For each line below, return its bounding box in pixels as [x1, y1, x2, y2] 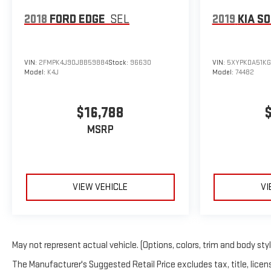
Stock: [108, 57, 130, 67]
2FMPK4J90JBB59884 [39, 57, 108, 67]
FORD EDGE [50, 11, 105, 27]
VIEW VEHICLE [73, 181, 128, 193]
